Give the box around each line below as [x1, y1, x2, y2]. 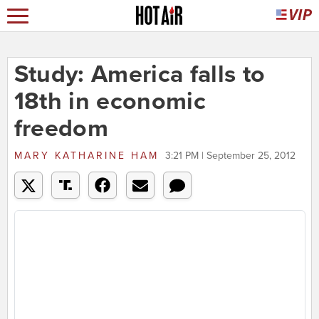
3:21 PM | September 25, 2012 [164, 150, 296, 162]
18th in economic [14, 87, 206, 117]
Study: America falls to [14, 60, 266, 90]
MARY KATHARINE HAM [14, 150, 159, 162]
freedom [14, 114, 108, 144]
